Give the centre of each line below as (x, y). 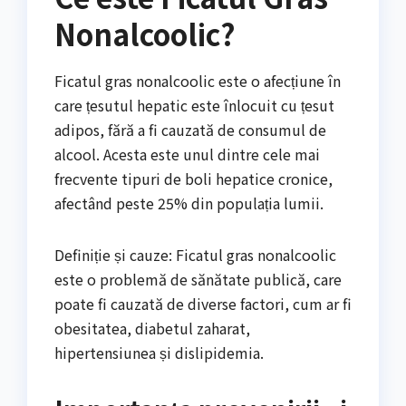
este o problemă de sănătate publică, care (198, 279)
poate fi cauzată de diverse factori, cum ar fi (203, 303)
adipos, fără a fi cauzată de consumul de (190, 129)
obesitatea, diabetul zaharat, (152, 328)
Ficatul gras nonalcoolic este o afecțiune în (198, 80)
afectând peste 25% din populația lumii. (189, 203)
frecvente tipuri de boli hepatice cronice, (193, 178)
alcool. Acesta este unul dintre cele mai (187, 154)
